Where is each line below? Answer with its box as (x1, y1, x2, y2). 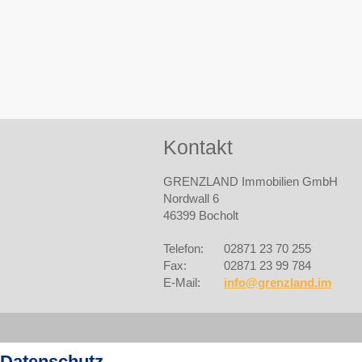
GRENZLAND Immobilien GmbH (163, 175, 338, 188)
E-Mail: (163, 276, 200, 289)
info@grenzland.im (224, 276, 331, 289)
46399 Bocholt (163, 208, 238, 222)
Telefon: (163, 242, 204, 255)
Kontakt (163, 136, 233, 158)
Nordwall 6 (163, 192, 219, 205)
